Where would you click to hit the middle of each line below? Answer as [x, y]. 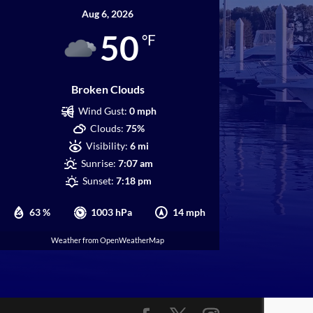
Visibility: [107, 146]
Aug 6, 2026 [108, 14]
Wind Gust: [102, 111]
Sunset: [99, 181]
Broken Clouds [108, 89]
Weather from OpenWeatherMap [108, 240]
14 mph [189, 212]
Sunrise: [99, 163]
